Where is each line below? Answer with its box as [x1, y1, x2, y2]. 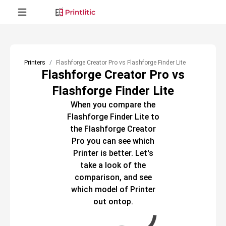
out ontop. [93, 197, 133, 206]
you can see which [85, 136, 154, 146]
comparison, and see [74, 173, 152, 182]
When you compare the [71, 100, 155, 109]
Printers [24, 59, 45, 66]
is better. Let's [98, 148, 153, 158]
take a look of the [80, 160, 146, 170]
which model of [71, 185, 128, 194]
